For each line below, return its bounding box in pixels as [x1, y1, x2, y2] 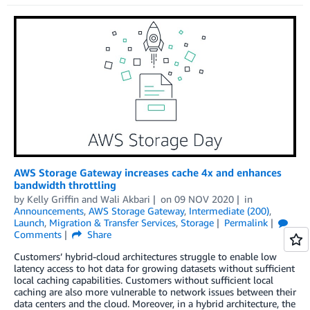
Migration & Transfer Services [49, 216, 176, 228]
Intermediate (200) [189, 204, 269, 217]
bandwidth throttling [14, 178, 116, 191]
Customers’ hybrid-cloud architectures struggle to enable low [14, 250, 277, 262]
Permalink [224, 216, 268, 228]
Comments [14, 228, 62, 240]
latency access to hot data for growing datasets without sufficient [14, 262, 295, 274]
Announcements [14, 204, 84, 217]
